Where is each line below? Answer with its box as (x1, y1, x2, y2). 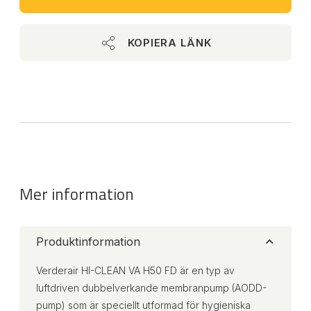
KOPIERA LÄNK (127, 36, 212, 49)
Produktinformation (36, 235, 140, 249)
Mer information (19, 182, 134, 206)
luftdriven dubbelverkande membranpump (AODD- (36, 282, 267, 294)
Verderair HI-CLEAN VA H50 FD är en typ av (36, 264, 235, 276)
